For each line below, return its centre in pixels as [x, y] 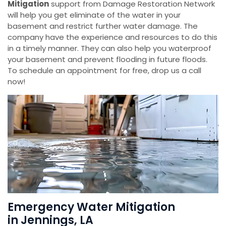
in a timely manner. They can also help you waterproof [109, 48]
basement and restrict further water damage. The [103, 26]
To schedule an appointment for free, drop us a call [104, 71]
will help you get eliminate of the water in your [94, 15]
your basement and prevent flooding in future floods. [107, 60]
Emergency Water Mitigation [91, 207]
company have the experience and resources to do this [112, 37]
